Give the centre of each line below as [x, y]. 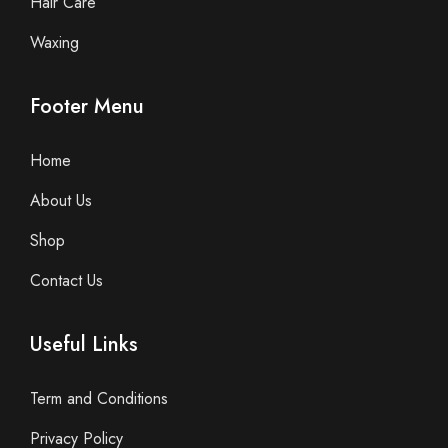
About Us [61, 200]
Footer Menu [87, 106]
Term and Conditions [99, 398]
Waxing [54, 42]
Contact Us [66, 280]
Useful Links [84, 344]
